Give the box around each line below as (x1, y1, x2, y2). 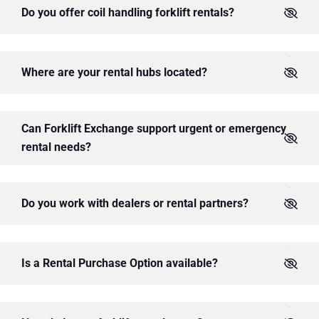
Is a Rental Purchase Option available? (21, 256, 218, 271)
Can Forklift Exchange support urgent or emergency (21, 122, 286, 136)
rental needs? (21, 140, 91, 155)
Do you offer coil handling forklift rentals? (21, 6, 234, 20)
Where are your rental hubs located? (21, 66, 207, 80)
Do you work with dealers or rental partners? (21, 197, 249, 211)
